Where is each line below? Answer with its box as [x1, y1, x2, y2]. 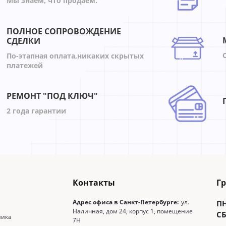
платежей [7, 60, 43, 70]
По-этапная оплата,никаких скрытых [7, 50, 144, 61]
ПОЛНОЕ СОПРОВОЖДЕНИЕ [7, 25, 122, 37]
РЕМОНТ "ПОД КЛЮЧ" [7, 90, 98, 102]
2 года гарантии [7, 106, 67, 116]
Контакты [72, 177, 115, 188]
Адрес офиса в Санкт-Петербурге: [72, 197, 179, 206]
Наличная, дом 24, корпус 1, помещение [72, 206, 193, 215]
